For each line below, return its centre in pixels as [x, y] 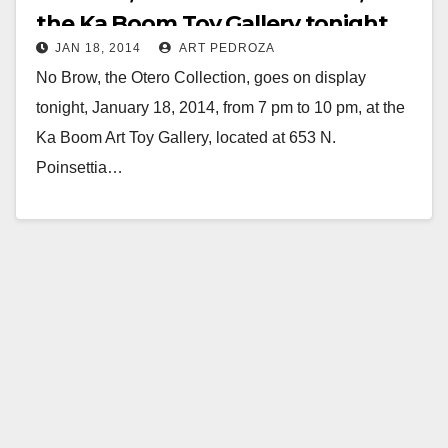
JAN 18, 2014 [98, 47]
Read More [85, 213]
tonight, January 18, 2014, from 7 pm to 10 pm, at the [220, 107]
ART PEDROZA [225, 47]
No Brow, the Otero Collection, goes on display [201, 77]
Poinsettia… [79, 167]
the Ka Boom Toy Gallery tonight [212, 23]
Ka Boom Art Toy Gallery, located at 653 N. [186, 137]
